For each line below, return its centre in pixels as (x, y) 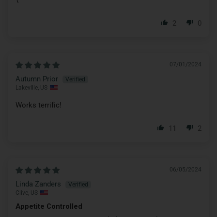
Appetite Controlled (49, 206)
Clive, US (27, 193)
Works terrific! (39, 105)
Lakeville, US (31, 87)
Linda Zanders (38, 184)
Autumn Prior (37, 79)
